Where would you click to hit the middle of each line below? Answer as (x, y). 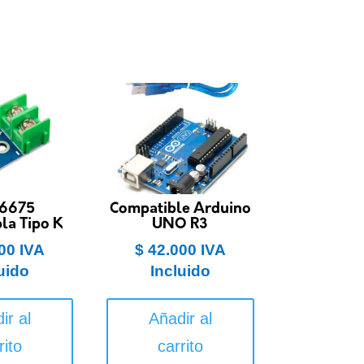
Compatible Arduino (180, 209)
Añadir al (180, 318)
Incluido (180, 271)
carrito (180, 346)
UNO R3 (180, 224)
